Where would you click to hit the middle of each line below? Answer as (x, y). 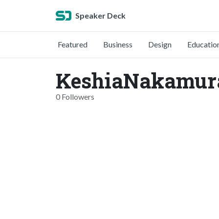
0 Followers (75, 97)
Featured (73, 44)
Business (118, 44)
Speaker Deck (100, 15)
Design (160, 44)
